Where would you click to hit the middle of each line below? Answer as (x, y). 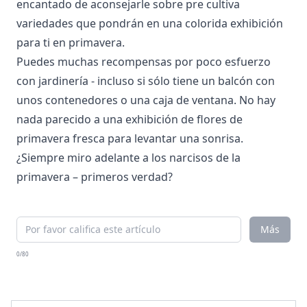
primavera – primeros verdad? (95, 177)
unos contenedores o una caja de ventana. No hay (146, 100)
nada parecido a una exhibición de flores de (130, 119)
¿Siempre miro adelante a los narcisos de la (128, 158)
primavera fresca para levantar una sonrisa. (130, 138)
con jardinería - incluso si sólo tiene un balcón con (146, 81)
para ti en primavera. (71, 42)
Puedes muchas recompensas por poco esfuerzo (144, 62)
